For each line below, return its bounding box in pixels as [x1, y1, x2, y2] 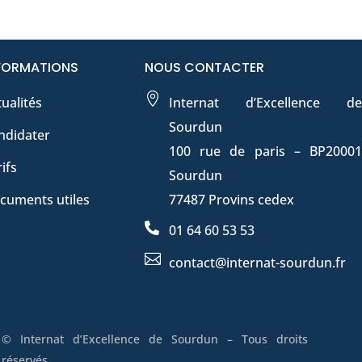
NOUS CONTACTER [145, 58, 265, 78]
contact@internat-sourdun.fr [169, 254, 347, 272]
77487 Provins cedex [169, 191, 295, 209]
